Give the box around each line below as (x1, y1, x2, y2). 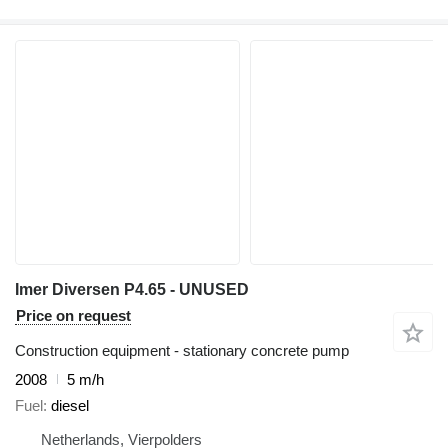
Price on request (16, 306, 131, 324)
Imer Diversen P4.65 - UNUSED (15, 280, 249, 298)
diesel (51, 397, 89, 415)
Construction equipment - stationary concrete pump (15, 341, 349, 359)
